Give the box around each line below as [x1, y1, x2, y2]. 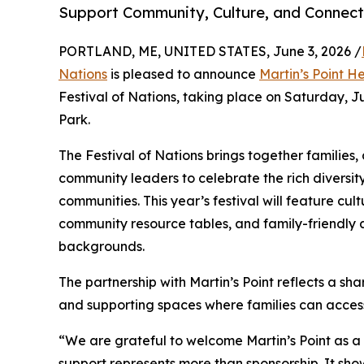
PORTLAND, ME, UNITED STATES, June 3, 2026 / [58, 42, 362, 59]
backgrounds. [58, 237, 145, 254]
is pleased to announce [107, 65, 259, 82]
